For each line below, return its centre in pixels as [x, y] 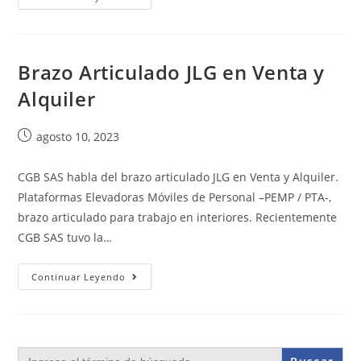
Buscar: [35, 351]
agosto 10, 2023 [78, 137]
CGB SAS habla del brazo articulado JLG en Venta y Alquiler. [178, 177]
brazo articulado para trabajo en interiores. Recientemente [178, 217]
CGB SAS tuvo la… [65, 237]
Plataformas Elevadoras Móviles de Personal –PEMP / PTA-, [175, 197]
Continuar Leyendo [79, 277]
